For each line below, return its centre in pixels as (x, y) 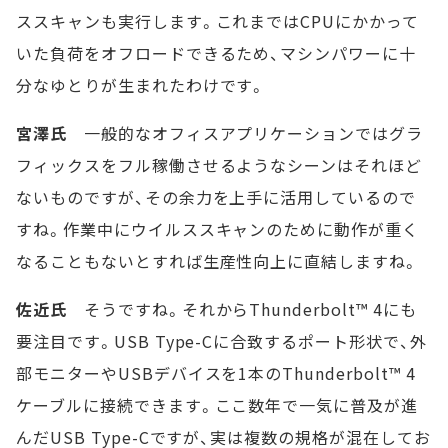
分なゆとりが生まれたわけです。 (141, 84)
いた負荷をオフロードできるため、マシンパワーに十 (216, 52)
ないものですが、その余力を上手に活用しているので (216, 196)
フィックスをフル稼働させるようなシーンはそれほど (219, 164)
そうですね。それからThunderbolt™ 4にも (241, 308)
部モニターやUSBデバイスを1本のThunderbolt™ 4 (216, 372)
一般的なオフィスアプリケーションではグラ (245, 132)
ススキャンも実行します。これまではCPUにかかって (217, 20)
